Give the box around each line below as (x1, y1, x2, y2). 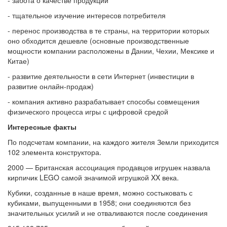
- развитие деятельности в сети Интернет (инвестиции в (8, 70, 194, 81)
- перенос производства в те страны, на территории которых (8, 25, 209, 35)
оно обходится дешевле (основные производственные (8, 35, 189, 46)
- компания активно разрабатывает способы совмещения (8, 96, 200, 106)
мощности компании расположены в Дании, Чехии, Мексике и (8, 45, 214, 56)
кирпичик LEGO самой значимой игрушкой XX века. (8, 172, 179, 182)
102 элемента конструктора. (8, 146, 101, 157)
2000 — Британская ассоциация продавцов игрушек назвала (8, 162, 210, 172)
